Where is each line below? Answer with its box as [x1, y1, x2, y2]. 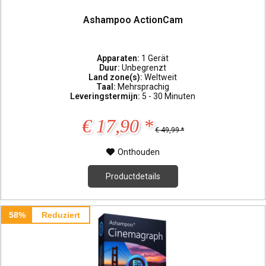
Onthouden [118, 147, 160, 157]
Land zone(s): [88, 72, 145, 82]
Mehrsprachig [118, 81, 170, 91]
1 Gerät [141, 53, 169, 63]
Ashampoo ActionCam [83, 14, 183, 26]
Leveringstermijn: [70, 91, 142, 101]
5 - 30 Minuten [142, 91, 196, 101]
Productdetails [106, 171, 161, 181]
